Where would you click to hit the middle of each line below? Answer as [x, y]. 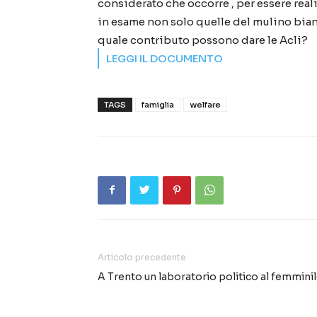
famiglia [158, 104]
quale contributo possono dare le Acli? [203, 40]
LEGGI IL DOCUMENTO [165, 58]
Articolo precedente [142, 257]
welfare [205, 104]
